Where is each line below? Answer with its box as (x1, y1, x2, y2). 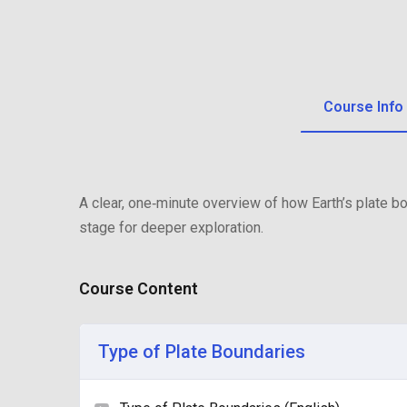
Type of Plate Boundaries (98, 341, 305, 362)
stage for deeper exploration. (79, 219, 263, 236)
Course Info (323, 98, 403, 115)
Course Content (79, 279, 198, 298)
